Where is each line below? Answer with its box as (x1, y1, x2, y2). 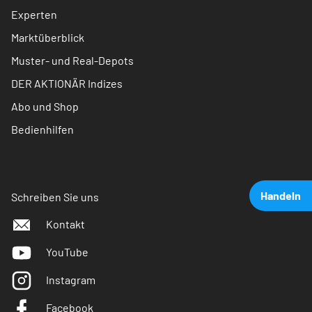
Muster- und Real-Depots (11, 54, 134, 68)
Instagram (46, 273, 95, 287)
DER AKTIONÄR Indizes (11, 77, 123, 91)
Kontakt (46, 217, 85, 231)
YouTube (46, 245, 88, 259)
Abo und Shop (11, 100, 79, 114)
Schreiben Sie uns (11, 190, 99, 204)
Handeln (260, 189, 301, 202)
